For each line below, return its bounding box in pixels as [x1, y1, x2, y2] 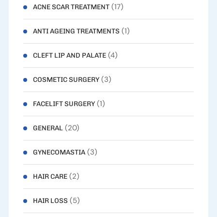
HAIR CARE [32, 172, 67, 181]
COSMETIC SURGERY [32, 76, 99, 84]
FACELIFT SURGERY [32, 100, 95, 108]
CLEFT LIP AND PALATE [32, 51, 106, 60]
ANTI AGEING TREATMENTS [32, 27, 120, 36]
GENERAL [32, 124, 63, 133]
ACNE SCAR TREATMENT [32, 3, 109, 12]
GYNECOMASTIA [32, 148, 85, 157]
